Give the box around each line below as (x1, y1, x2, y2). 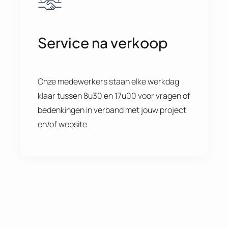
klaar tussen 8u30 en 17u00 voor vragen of (37, 90, 190, 101)
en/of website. (37, 118, 89, 130)
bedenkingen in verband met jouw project (37, 104, 186, 116)
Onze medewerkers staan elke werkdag (37, 75, 179, 87)
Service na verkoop (37, 33, 168, 51)
